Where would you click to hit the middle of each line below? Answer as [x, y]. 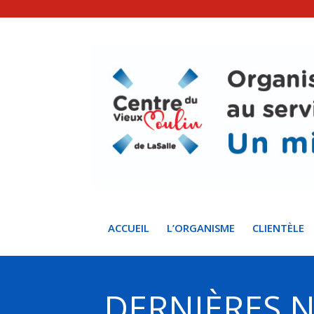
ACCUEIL [129, 227]
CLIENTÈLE [278, 227]
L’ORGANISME [201, 227]
